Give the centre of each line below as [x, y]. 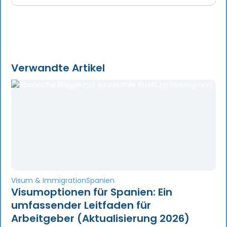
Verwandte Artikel [58, 68]
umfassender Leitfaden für [81, 205]
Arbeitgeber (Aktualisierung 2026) [100, 219]
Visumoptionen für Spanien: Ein [92, 192]
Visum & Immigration [49, 181]
